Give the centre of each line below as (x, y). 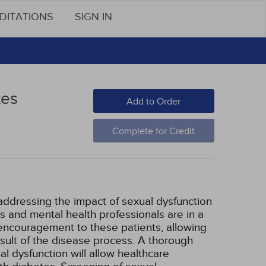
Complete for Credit (154, 131)
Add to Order (154, 102)
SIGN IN (94, 17)
